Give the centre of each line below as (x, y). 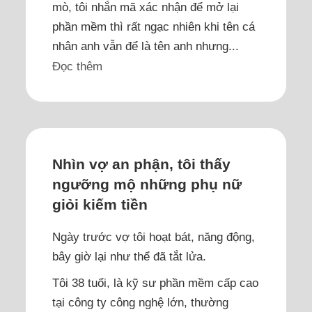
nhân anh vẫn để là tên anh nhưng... (145, 46)
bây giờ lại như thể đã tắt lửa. (129, 256)
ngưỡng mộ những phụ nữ (147, 185)
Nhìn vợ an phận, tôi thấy (141, 164)
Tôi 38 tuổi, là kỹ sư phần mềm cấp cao (155, 282)
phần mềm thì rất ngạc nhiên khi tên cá (153, 26)
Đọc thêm (77, 67)
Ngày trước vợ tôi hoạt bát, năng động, (153, 236)
